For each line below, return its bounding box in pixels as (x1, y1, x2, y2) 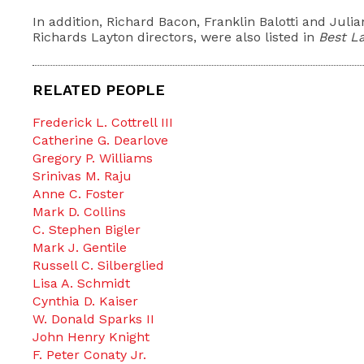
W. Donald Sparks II (32, 311, 154, 327)
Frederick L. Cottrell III (32, 115, 173, 130)
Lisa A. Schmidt (32, 275, 130, 291)
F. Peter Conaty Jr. (32, 347, 146, 362)
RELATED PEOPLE (32, 81, 165, 98)
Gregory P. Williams (32, 150, 153, 166)
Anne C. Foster (32, 186, 124, 201)
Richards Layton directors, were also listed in (32, 29, 318, 45)
